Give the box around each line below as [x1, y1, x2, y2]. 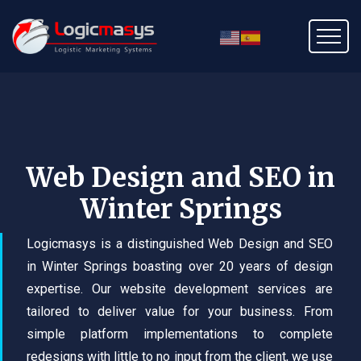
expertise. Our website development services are [27, 281, 333, 297]
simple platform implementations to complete [27, 326, 333, 342]
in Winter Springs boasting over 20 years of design [27, 259, 333, 274]
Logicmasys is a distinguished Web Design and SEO [27, 236, 333, 251]
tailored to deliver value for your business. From [27, 304, 333, 319]
